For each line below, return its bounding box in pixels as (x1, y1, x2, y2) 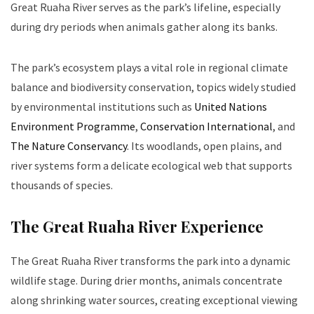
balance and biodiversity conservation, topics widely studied (11, 79, 296, 94)
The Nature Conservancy (11, 138, 127, 153)
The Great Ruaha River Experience (11, 215, 264, 237)
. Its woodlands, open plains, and (127, 138, 282, 153)
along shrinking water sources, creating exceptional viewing (11, 292, 298, 307)
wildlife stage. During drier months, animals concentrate (11, 273, 282, 287)
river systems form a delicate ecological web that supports (11, 158, 292, 172)
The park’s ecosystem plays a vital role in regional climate (11, 60, 288, 74)
